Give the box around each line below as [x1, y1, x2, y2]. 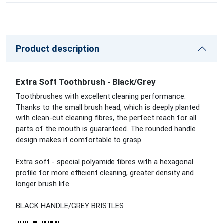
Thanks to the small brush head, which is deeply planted [16, 103, 200, 111]
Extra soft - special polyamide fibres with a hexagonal [16, 157, 193, 166]
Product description [16, 43, 99, 54]
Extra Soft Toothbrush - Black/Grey [16, 77, 156, 87]
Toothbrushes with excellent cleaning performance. [16, 92, 186, 101]
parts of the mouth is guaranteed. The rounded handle [16, 124, 196, 133]
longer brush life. [16, 179, 71, 188]
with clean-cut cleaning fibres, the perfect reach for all [16, 113, 196, 122]
